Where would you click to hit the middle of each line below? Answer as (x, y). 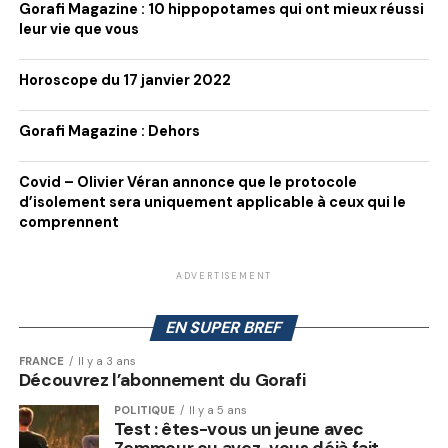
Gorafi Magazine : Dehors (109, 131)
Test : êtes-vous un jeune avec (239, 429)
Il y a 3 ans (106, 361)
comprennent (68, 222)
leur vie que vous (78, 29)
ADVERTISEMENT (224, 276)
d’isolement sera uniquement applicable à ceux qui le (212, 202)
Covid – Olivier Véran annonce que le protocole (187, 182)
